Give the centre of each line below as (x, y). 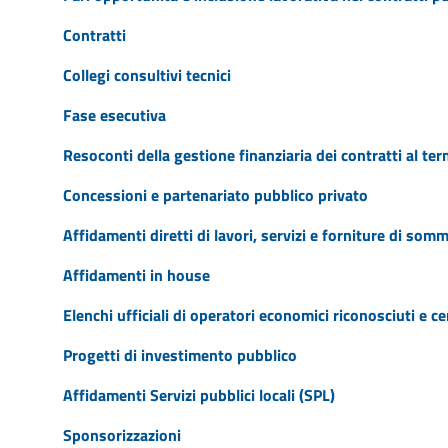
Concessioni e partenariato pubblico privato (215, 194)
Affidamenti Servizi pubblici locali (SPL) (198, 394)
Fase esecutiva (114, 114)
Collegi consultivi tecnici (146, 74)
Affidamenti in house (136, 274)
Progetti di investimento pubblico (179, 354)
